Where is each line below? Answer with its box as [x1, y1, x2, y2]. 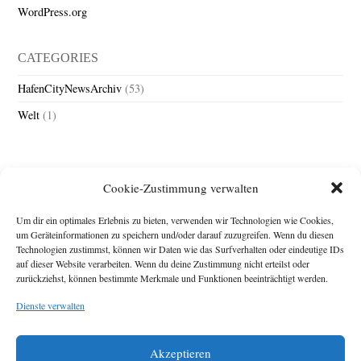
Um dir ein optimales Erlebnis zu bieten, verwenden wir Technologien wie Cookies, [16, 213, 334, 226]
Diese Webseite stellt [253, 333, 343, 346]
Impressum [294, 256, 343, 269]
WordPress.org [18, 4, 88, 20]
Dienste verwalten [16, 298, 85, 312]
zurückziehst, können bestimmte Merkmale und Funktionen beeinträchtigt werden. [16, 271, 328, 284]
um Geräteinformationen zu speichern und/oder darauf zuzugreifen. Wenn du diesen [16, 227, 334, 241]
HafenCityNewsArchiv [18, 81, 122, 97]
